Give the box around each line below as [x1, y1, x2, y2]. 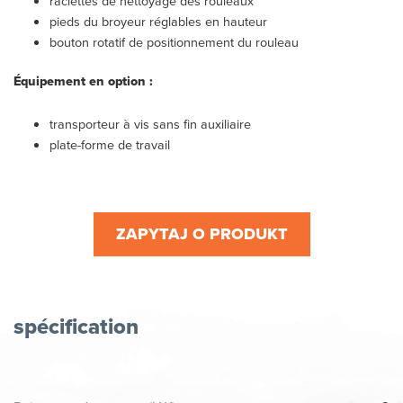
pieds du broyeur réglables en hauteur [49, 12, 267, 31]
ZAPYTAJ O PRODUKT [115, 222, 288, 246]
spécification [13, 309, 139, 342]
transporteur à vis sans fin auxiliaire [49, 114, 251, 134]
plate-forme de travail [49, 135, 170, 155]
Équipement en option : [13, 71, 153, 92]
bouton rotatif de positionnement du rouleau [49, 32, 299, 52]
